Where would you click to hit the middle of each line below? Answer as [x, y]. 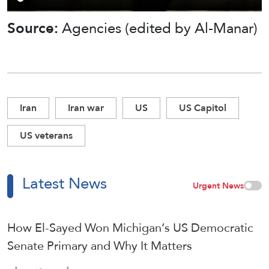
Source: [35, 28]
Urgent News [218, 185]
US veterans [46, 135]
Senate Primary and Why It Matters [100, 245]
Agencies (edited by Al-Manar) [160, 28]
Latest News [65, 183]
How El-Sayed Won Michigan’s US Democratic [130, 227]
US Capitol [203, 107]
